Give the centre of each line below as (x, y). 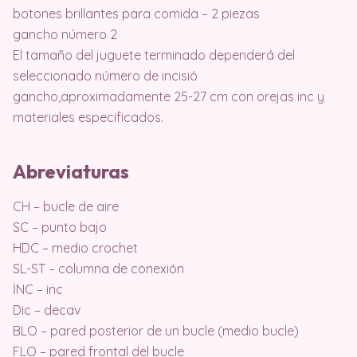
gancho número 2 (65, 35)
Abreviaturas (71, 172)
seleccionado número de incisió (105, 76)
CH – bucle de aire (66, 207)
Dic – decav (47, 310)
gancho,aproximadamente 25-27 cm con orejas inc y (169, 97)
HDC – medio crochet (75, 248)
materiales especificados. (88, 118)
